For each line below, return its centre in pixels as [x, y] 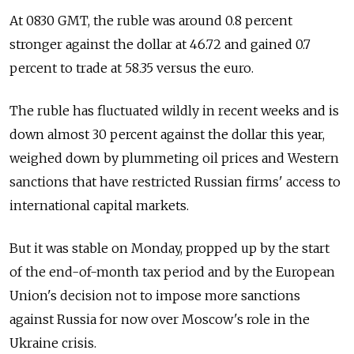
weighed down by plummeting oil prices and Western [174, 158]
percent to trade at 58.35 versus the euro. [132, 68]
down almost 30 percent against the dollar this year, [167, 134]
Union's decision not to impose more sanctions [155, 295]
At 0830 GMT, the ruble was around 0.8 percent [151, 20]
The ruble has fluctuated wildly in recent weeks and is [174, 110]
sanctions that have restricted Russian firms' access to [175, 181]
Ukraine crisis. [53, 343]
